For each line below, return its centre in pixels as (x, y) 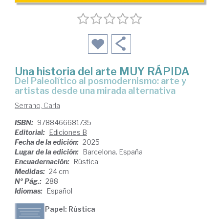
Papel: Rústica (70, 209)
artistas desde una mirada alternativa (95, 91)
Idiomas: (29, 191)
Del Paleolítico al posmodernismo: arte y (18, 81)
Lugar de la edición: (47, 152)
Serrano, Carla (37, 106)
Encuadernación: (43, 162)
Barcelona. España (113, 152)
